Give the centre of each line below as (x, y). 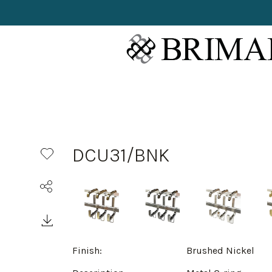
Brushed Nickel (221, 250)
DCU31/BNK (121, 155)
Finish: (87, 250)
